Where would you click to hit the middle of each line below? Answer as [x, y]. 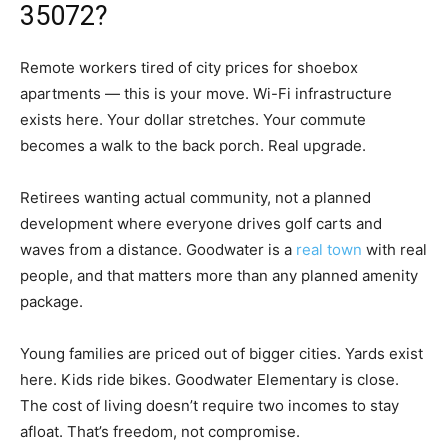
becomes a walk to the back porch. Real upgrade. [193, 146]
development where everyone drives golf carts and [201, 224]
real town [329, 250]
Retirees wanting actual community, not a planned [195, 198]
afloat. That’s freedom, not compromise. [160, 432]
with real [394, 250]
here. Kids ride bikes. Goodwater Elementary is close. [209, 380]
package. [51, 302]
